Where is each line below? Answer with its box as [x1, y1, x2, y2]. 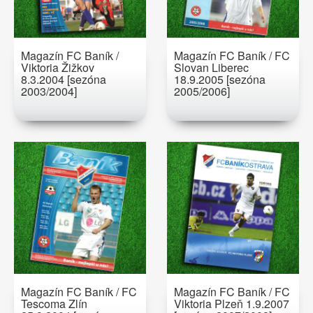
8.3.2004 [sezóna [21, 71, 106, 87]
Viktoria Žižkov [21, 59, 94, 75]
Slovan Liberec [174, 59, 249, 75]
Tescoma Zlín [21, 296, 87, 312]
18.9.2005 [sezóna [174, 71, 265, 87]
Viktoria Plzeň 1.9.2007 [174, 296, 289, 312]
